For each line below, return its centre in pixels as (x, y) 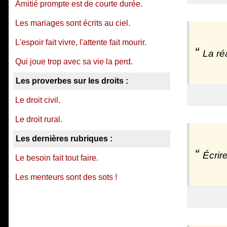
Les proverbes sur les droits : (72, 81)
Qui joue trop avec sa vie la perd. (74, 62)
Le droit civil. (38, 100)
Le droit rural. (39, 119)
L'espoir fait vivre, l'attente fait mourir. (81, 42)
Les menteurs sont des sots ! (66, 177)
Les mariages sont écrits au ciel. (73, 23)
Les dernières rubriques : (64, 139)
